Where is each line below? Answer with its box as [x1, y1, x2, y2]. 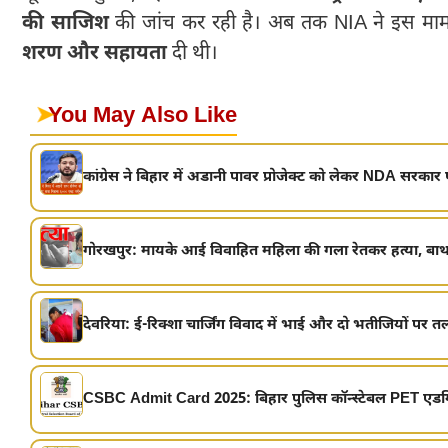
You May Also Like [48, 101, 237, 131]
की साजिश [22, 10, 109, 37]
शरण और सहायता [22, 40, 167, 67]
